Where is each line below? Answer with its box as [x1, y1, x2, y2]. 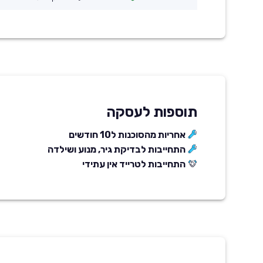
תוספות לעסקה [107, 103, 197, 120]
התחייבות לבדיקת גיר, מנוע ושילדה [48, 143, 186, 155]
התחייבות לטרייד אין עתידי [82, 158, 186, 170]
